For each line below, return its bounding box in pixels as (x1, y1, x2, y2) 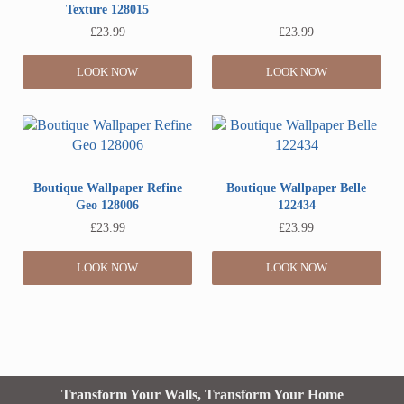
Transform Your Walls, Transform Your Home (60, 386, 344, 402)
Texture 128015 (66, 3, 150, 17)
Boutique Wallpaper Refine (32, 181, 182, 196)
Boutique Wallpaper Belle (226, 181, 367, 196)
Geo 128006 (76, 198, 140, 213)
